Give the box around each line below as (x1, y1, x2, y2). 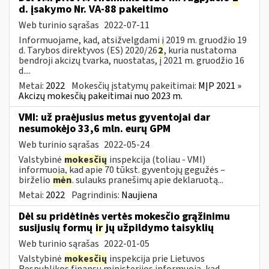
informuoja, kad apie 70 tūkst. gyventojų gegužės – (19, 163, 225, 177)
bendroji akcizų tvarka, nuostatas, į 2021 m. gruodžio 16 (19, 53, 244, 67)
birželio (19, 173, 52, 187)
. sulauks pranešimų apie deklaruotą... (72, 173, 223, 187)
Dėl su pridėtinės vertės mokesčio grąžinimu (19, 208, 230, 224)
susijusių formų (19, 220, 95, 235)
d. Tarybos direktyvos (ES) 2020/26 (19, 43, 157, 57)
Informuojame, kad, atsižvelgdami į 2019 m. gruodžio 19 (19, 33, 247, 47)
